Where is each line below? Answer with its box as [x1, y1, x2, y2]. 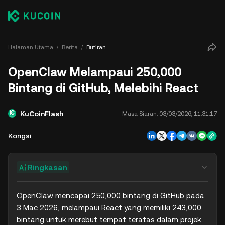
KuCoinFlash [20, 109, 63, 118]
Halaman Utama [8, 43, 53, 51]
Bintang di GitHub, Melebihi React [8, 81, 198, 95]
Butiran [86, 43, 106, 51]
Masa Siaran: [122, 110, 158, 117]
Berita [62, 43, 78, 51]
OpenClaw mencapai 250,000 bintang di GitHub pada [17, 191, 204, 200]
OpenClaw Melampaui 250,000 [8, 65, 181, 79]
